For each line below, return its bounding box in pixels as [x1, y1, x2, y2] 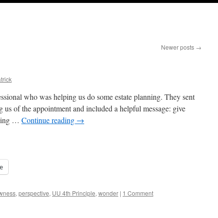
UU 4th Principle [52, 189, 95, 197]
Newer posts [161, 43, 196, 51]
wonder [98, 189, 118, 197]
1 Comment [123, 189, 153, 197]
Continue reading [21, 115, 76, 125]
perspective [18, 189, 49, 197]
